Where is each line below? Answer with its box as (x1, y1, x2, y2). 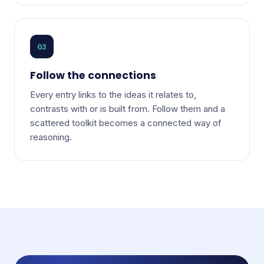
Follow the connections (29, 68, 156, 83)
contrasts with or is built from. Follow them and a (29, 103, 225, 114)
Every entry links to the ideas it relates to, (29, 89, 196, 100)
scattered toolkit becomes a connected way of (29, 117, 222, 128)
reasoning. (29, 131, 72, 143)
